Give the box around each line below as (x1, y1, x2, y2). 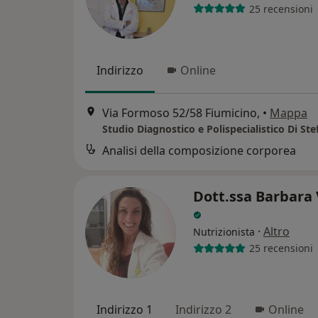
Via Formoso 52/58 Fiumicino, (102, 104, 260, 121)
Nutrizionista (193, 224, 255, 238)
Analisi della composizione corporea (102, 142, 296, 158)
